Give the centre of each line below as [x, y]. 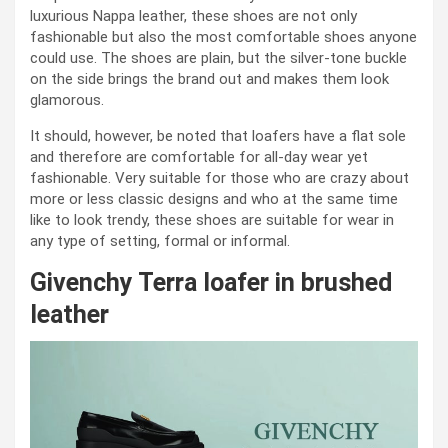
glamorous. [67, 99]
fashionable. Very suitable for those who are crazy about [219, 177]
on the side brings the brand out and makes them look [209, 78]
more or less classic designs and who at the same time [214, 198]
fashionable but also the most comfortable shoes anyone [223, 36]
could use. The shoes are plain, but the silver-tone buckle [218, 57]
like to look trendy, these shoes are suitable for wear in [212, 219]
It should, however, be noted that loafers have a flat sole [218, 135]
